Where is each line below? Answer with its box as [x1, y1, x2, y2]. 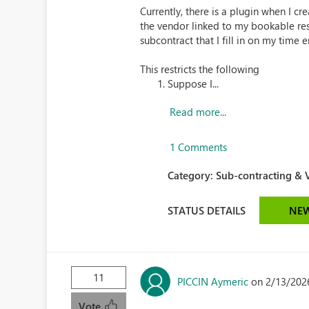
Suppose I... [168, 77, 219, 90]
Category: [168, 168, 217, 182]
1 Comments [170, 140, 228, 154]
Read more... [170, 105, 227, 119]
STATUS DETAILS [168, 203, 246, 217]
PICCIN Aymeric [177, 274, 249, 288]
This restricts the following [140, 62, 260, 76]
